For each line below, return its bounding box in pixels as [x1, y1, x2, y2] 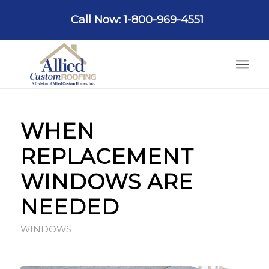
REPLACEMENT [20, 144, 194, 169]
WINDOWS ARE [20, 169, 193, 195]
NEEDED [20, 194, 119, 220]
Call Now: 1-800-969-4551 [71, 13, 204, 26]
